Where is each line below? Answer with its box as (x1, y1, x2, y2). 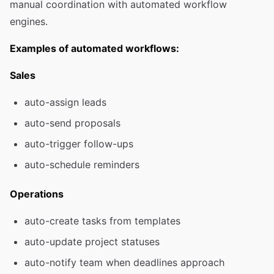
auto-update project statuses (24, 235, 160, 248)
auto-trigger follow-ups (24, 138, 133, 150)
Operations (10, 188, 64, 200)
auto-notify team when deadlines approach (24, 256, 224, 268)
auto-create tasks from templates (24, 215, 180, 227)
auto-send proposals (24, 117, 120, 129)
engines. (10, 15, 48, 28)
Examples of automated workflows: (10, 42, 179, 54)
